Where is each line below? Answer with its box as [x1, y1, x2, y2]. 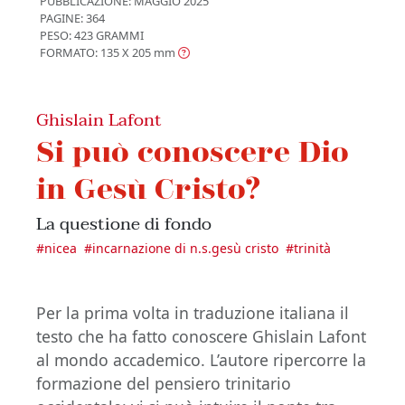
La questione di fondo [36, 208, 212, 239]
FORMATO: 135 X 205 [40, 43, 151, 61]
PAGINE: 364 [40, 9, 105, 26]
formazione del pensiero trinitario [36, 372, 291, 394]
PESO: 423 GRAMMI [40, 26, 144, 43]
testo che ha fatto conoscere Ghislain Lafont [36, 325, 366, 347]
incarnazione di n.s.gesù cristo [92, 239, 278, 257]
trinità [294, 239, 331, 257]
